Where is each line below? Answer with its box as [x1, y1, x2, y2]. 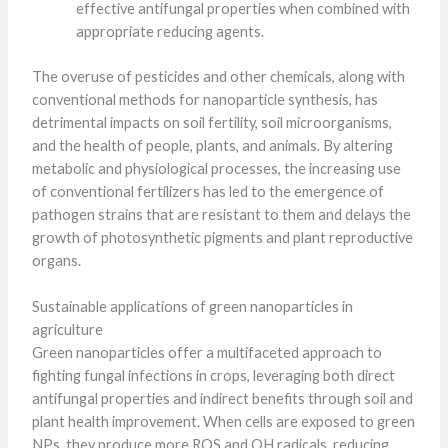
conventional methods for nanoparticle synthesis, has [31, 90, 378, 108]
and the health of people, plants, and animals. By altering [31, 136, 393, 154]
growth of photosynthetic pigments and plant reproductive [31, 228, 413, 246]
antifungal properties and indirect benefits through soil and [31, 389, 413, 407]
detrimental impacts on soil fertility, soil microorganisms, [31, 113, 392, 131]
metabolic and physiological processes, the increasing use [31, 159, 401, 177]
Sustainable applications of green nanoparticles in [31, 297, 353, 315]
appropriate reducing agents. [75, 22, 264, 40]
